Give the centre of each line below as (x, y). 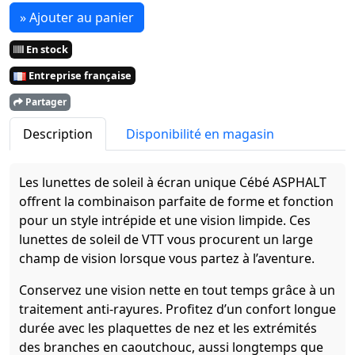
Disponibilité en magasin (200, 134)
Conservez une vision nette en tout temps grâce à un (177, 290)
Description (58, 134)
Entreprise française (79, 75)
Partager (45, 101)
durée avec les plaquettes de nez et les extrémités (168, 328)
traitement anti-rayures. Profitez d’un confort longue (177, 309)
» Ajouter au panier (77, 17)
